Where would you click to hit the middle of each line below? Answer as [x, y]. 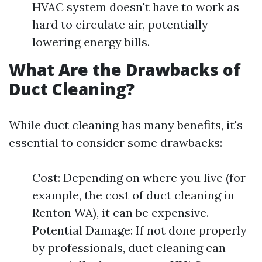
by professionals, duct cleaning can [129, 248]
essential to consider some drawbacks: [116, 142]
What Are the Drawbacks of [125, 70]
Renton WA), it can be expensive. [120, 213]
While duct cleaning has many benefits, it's [126, 125]
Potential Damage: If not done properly [139, 230]
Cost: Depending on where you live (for [139, 177]
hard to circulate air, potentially [120, 24]
